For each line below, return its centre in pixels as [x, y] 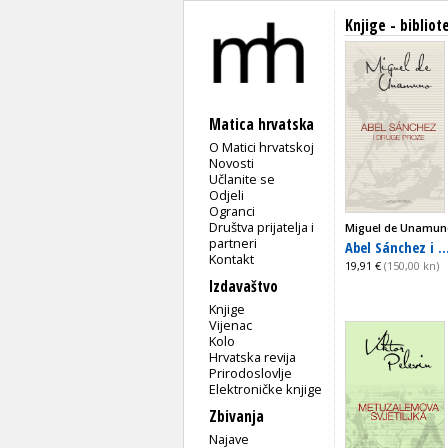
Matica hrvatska [261, 124]
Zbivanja [236, 416]
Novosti [232, 162]
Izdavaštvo [243, 286]
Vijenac [231, 324]
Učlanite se [242, 178]
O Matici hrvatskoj [262, 146]
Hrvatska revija [253, 356]
